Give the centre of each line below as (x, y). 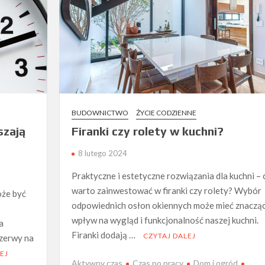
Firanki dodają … (104, 235)
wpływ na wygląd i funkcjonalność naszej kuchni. (165, 220)
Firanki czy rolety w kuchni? (147, 131)
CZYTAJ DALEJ (169, 236)
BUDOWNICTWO (100, 113)
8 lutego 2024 (102, 153)
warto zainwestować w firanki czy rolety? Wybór (166, 191)
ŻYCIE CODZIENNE (166, 113)
